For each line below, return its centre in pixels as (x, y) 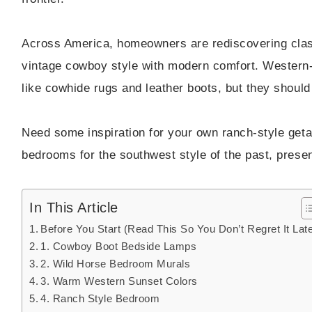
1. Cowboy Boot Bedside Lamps (119, 247)
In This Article (74, 208)
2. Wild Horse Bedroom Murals (116, 264)
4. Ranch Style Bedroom (100, 299)
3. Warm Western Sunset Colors (119, 281)
